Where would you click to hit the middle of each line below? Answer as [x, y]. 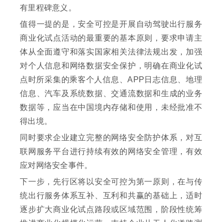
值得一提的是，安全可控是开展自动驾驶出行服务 [111, 24]
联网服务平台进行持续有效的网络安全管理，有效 [111, 152]
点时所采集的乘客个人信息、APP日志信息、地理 [111, 80]
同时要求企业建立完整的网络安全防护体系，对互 [111, 138]
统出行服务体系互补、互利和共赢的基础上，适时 [111, 196]
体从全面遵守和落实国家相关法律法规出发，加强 [111, 52]
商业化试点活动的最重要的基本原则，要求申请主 [111, 38]
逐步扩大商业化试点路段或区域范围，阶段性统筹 [111, 210]
